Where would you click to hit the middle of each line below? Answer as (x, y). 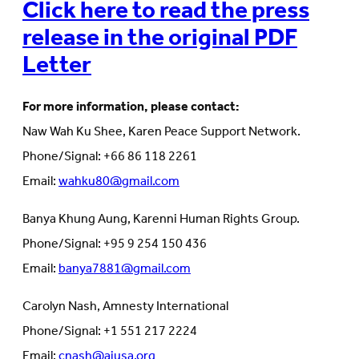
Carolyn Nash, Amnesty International (125, 307)
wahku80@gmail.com (119, 182)
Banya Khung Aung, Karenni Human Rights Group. (161, 220)
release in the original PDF (160, 39)
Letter (57, 66)
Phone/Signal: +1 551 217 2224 (110, 332)
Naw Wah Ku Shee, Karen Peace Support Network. (161, 132)
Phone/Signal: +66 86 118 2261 (110, 157)
